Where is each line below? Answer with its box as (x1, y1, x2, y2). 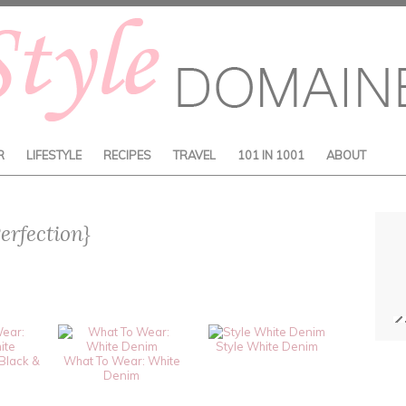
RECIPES (103, 148, 151, 162)
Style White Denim (215, 339, 318, 353)
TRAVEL (173, 148, 216, 162)
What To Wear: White (63, 353, 180, 368)
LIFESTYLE (26, 148, 82, 162)
